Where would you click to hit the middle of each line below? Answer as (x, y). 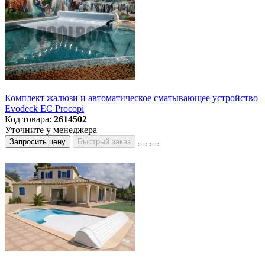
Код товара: (29, 119)
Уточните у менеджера (51, 130)
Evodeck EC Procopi (44, 109)
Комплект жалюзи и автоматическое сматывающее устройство (131, 98)
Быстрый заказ (104, 142)
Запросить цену (38, 142)
